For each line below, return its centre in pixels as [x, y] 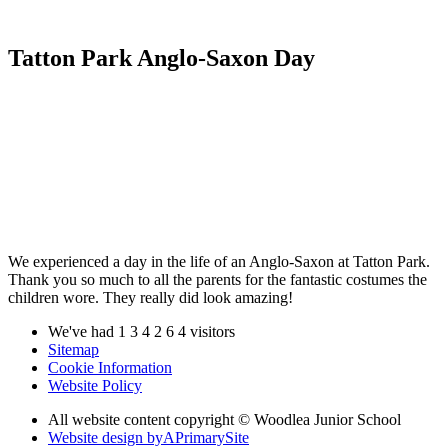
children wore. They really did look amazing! [150, 298]
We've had [83, 332]
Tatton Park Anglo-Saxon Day [161, 57]
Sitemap [73, 350]
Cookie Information [110, 368]
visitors [212, 332]
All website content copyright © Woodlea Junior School [224, 420]
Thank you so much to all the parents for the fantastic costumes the [217, 280]
